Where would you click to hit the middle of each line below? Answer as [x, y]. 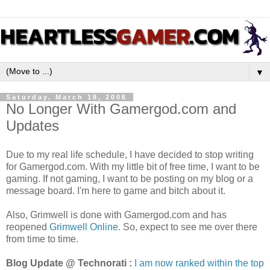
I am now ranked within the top [199, 263]
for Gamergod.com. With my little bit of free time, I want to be [133, 166]
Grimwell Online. [85, 227]
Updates [33, 126]
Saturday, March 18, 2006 [67, 97]
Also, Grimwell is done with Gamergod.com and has [116, 215]
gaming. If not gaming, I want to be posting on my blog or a [130, 178]
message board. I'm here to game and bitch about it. [116, 190]
